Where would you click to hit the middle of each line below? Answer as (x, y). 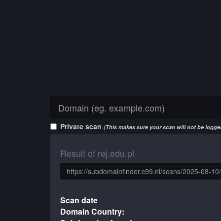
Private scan (82, 126)
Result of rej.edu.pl (97, 153)
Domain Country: (92, 211)
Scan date (79, 200)
